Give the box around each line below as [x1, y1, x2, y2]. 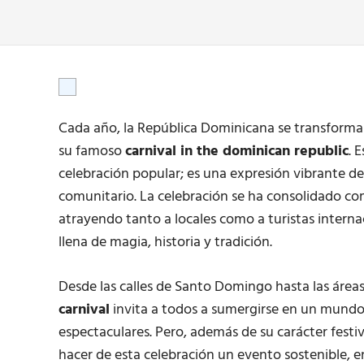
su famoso [58, 140, 125, 164]
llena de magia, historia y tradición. [58, 231, 272, 255]
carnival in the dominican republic [125, 140, 349, 164]
